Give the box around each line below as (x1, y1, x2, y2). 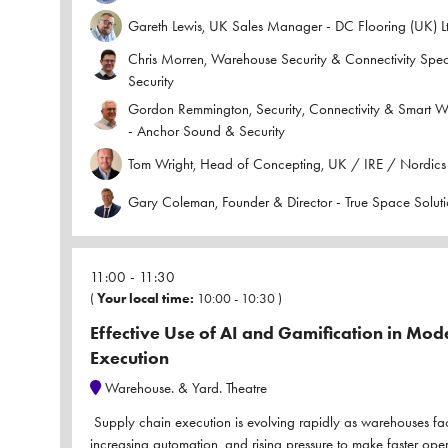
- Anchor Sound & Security (128, 122, 285, 141)
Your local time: (97, 290, 194, 308)
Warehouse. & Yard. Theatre (101, 379, 267, 398)
